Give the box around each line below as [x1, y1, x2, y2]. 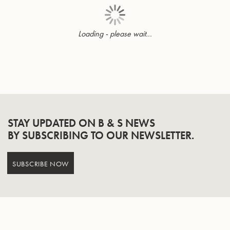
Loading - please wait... [78, 28, 152, 40]
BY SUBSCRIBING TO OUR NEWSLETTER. [8, 128, 194, 143]
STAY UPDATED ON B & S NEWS [8, 116, 155, 130]
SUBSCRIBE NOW [12, 158, 69, 168]
